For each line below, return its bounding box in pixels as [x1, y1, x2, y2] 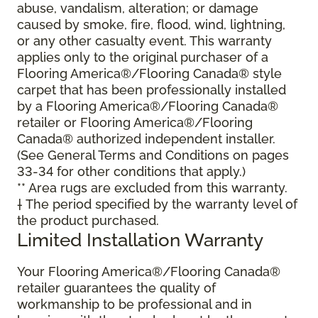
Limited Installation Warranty [17, 229, 263, 251]
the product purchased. [17, 213, 159, 229]
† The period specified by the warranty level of [17, 197, 297, 212]
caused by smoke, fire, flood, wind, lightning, [17, 17, 285, 33]
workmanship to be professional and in [17, 297, 252, 312]
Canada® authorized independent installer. [17, 131, 275, 147]
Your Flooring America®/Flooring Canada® [17, 264, 280, 280]
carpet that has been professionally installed [17, 82, 286, 98]
